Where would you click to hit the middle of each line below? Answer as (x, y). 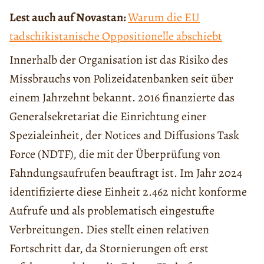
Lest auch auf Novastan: (69, 18)
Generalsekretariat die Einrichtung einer (108, 117)
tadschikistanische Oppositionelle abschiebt (116, 37)
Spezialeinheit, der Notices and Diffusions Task (124, 136)
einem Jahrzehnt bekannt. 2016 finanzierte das (122, 98)
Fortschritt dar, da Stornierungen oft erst (109, 249)
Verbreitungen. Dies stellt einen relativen (109, 230)
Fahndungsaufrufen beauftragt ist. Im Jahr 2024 (126, 173)
